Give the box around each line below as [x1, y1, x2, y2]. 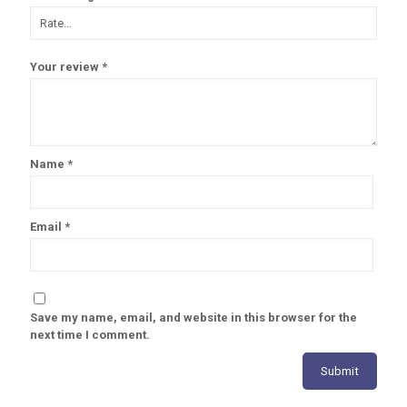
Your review [30, 60, 102, 74]
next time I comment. [30, 328, 150, 342]
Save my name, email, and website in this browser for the [30, 311, 357, 325]
